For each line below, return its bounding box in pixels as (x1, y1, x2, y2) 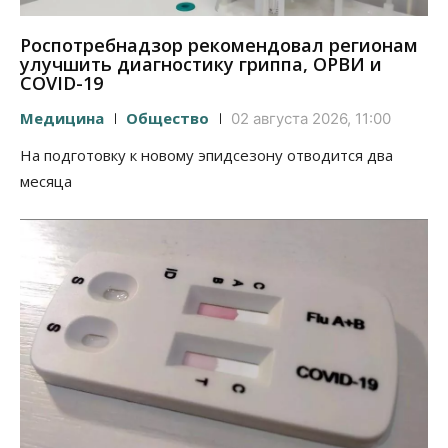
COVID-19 (20, 70, 103, 95)
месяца (20, 170, 72, 191)
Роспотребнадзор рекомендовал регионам (20, 32, 418, 57)
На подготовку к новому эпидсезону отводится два (20, 144, 393, 165)
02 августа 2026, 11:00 (231, 108, 391, 128)
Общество (126, 107, 209, 128)
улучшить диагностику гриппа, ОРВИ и (20, 51, 382, 76)
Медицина (20, 107, 104, 128)
